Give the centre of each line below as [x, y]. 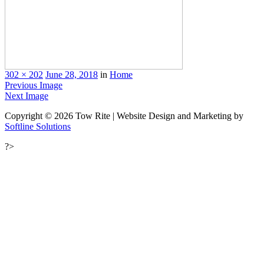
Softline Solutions [38, 126]
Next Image [27, 95]
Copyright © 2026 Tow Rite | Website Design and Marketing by [124, 115]
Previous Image [34, 85]
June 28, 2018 [72, 74]
